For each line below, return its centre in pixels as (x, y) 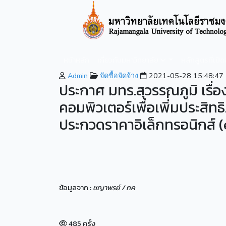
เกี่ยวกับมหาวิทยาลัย (129, 60)
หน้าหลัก (77, 60)
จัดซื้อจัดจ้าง (118, 76)
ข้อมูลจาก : (76, 188)
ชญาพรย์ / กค (114, 188)
